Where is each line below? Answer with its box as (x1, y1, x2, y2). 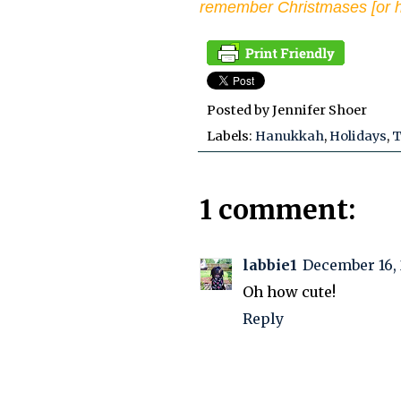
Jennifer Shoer (272, 101, 367, 118)
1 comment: (200, 192, 355, 226)
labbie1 (243, 255, 297, 274)
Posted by (207, 101, 272, 118)
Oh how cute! (243, 282, 336, 301)
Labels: (207, 127, 255, 144)
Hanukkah (255, 127, 324, 144)
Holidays (329, 127, 387, 144)
